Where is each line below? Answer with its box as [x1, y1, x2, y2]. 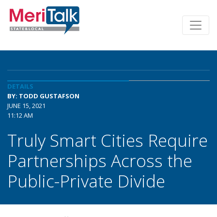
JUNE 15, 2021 [7, 101, 46, 110]
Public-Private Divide [7, 169, 165, 192]
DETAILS [7, 82, 33, 91]
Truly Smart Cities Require [7, 128, 208, 152]
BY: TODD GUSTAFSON [7, 92, 79, 100]
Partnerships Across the [7, 149, 192, 172]
